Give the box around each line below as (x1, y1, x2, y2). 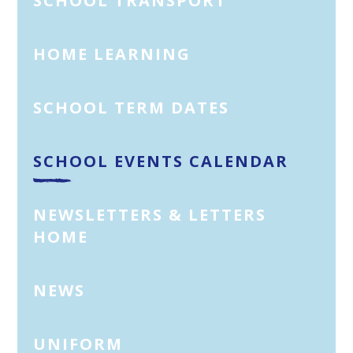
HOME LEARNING (33, 43, 191, 65)
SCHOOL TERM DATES (33, 97, 230, 119)
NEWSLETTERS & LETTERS (33, 204, 267, 226)
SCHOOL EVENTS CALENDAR (33, 150, 289, 173)
